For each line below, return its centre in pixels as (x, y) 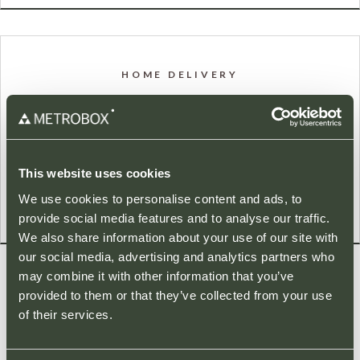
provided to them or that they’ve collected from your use (175, 295)
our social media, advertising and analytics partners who (176, 256)
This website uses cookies (95, 173)
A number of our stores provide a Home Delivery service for (180, 103)
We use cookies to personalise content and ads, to (160, 198)
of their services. (65, 314)
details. (180, 141)
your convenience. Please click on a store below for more (180, 122)
